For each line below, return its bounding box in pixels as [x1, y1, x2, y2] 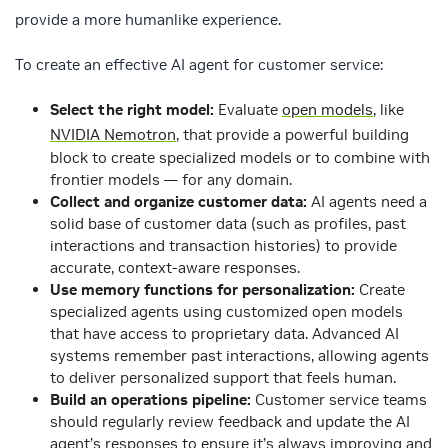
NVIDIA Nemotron [50, 125, 176, 145]
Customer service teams [255, 390, 427, 410]
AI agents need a [311, 192, 427, 212]
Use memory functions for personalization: [50, 280, 355, 300]
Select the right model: [50, 100, 218, 120]
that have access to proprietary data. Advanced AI [50, 324, 399, 344]
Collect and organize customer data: [50, 192, 311, 212]
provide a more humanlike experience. [15, 10, 281, 30]
